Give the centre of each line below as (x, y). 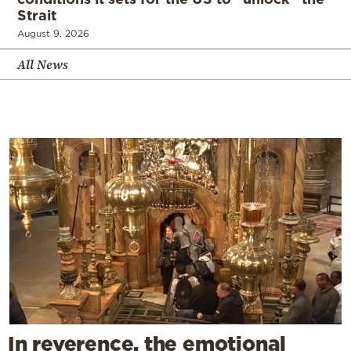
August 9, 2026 (53, 33)
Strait (37, 14)
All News (43, 64)
